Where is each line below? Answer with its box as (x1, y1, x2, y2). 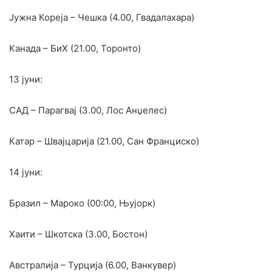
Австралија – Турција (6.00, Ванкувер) (9, 259, 176, 271)
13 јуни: (9, 73, 42, 85)
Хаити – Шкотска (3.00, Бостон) (9, 228, 148, 240)
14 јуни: (9, 166, 42, 178)
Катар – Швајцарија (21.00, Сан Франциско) (9, 135, 199, 147)
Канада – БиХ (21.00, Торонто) (9, 42, 141, 54)
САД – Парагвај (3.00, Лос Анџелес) (9, 104, 167, 116)
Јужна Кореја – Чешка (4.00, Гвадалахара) (9, 11, 194, 23)
